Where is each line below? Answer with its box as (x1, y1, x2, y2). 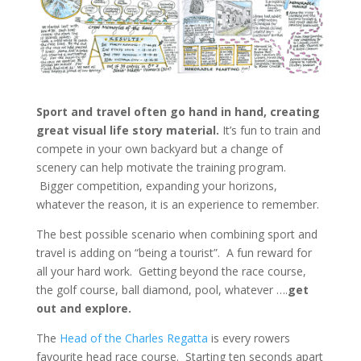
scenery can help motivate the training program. (35, 159, 286, 175)
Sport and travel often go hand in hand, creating (35, 103, 320, 119)
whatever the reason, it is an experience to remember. (35, 196, 319, 212)
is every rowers (207, 330, 290, 346)
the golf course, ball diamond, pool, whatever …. (35, 281, 288, 297)
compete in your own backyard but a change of (35, 140, 283, 156)
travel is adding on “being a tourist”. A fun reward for (35, 244, 312, 260)
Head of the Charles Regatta (59, 330, 208, 346)
